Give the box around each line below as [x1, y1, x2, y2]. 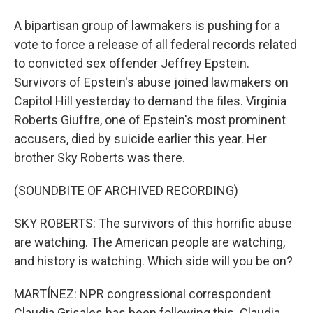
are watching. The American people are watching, [14, 235, 285, 249]
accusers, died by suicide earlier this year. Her [14, 131, 267, 146]
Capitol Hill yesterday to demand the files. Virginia [14, 94, 286, 108]
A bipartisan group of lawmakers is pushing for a [14, 18, 280, 33]
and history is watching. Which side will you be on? [14, 254, 293, 268]
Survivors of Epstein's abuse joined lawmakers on [14, 75, 289, 89]
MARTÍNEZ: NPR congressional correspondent [14, 286, 271, 301]
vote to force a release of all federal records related [14, 37, 297, 52]
